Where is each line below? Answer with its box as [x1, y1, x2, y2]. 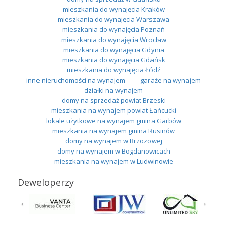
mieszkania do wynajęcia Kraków [62, 4, 165, 14]
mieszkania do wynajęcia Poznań [62, 24, 165, 34]
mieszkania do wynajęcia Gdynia [63, 45, 164, 54]
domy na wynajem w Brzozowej [65, 136, 162, 145]
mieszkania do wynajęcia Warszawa [58, 14, 169, 24]
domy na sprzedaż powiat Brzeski [61, 95, 166, 105]
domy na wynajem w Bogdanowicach [57, 146, 170, 156]
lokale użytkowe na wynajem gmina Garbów [46, 116, 181, 125]
